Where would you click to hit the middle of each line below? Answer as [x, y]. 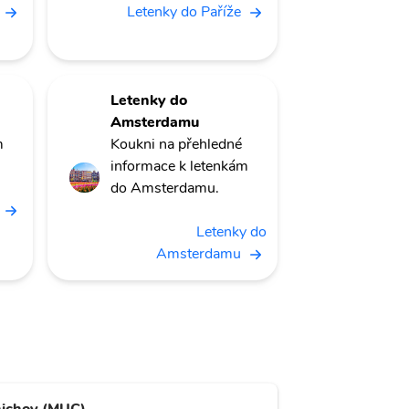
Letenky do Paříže [184, 12]
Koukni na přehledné [176, 145]
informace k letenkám [179, 167]
